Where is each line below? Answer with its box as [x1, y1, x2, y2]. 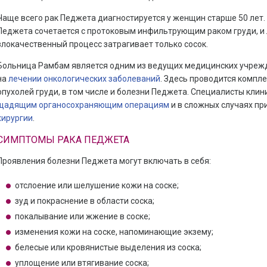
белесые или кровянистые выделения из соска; [14, 243, 201, 252]
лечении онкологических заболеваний [8, 74, 160, 83]
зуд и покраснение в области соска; [14, 196, 154, 206]
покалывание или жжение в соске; [14, 212, 150, 221]
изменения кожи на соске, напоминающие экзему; [14, 227, 213, 237]
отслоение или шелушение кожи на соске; [14, 181, 179, 190]
